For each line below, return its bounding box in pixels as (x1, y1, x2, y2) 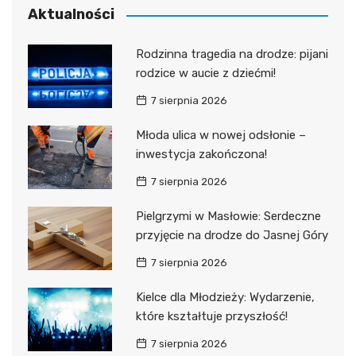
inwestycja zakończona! (135, 147, 267, 162)
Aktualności (28, 6, 114, 24)
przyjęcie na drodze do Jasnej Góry (135, 228, 328, 243)
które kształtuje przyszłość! (135, 309, 288, 324)
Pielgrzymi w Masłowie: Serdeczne (135, 209, 321, 224)
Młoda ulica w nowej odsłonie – (135, 128, 306, 143)
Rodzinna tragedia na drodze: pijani (135, 47, 328, 62)
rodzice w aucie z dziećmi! (135, 66, 276, 81)
